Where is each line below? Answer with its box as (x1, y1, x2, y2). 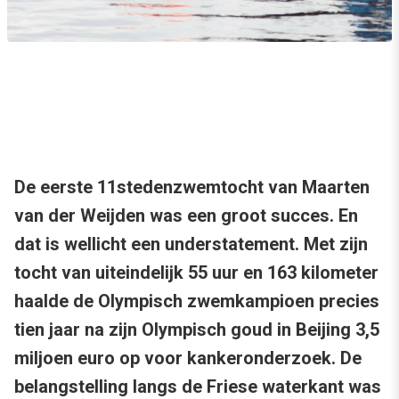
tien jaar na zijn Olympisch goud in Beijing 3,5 (14, 319, 379, 341)
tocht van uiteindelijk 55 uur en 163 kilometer (14, 262, 379, 284)
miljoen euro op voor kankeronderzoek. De (14, 347, 362, 370)
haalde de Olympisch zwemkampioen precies (14, 290, 379, 313)
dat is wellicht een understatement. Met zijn (14, 233, 368, 256)
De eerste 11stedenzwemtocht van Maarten (14, 176, 370, 199)
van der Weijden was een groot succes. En (14, 205, 358, 227)
